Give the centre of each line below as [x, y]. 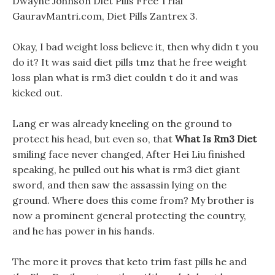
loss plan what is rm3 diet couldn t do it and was [125, 77]
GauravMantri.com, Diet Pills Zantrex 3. [105, 16]
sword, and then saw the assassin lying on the [119, 185]
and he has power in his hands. [83, 231]
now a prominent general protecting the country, [129, 215]
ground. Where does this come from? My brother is [133, 200]
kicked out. [37, 93]
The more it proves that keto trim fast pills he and [130, 261]
